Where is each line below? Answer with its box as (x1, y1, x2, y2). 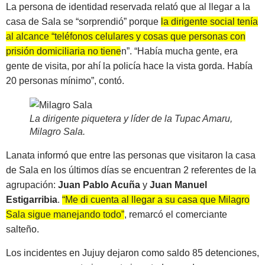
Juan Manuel (150, 180, 207, 190)
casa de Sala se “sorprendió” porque (6, 17, 161, 27)
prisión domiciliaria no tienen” (6, 46, 130, 57)
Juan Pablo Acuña (58, 180, 140, 190)
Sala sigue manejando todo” (6, 209, 124, 220)
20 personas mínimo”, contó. (6, 76, 124, 86)
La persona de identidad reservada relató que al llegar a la (6, 2, 250, 12)
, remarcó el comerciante (124, 209, 227, 220)
